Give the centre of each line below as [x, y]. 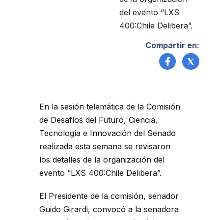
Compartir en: [172, 45]
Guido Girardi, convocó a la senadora [109, 209]
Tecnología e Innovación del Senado [108, 133]
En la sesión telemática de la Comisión [110, 107]
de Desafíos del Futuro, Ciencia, [98, 120]
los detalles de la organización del [102, 160]
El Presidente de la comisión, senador [109, 196]
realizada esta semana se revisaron [105, 147]
